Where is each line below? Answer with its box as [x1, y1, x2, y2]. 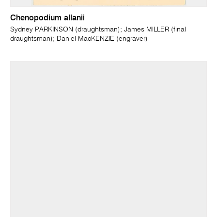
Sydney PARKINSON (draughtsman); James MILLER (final [10, 26, 186, 33]
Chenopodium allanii [10, 15, 85, 23]
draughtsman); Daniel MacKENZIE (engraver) [10, 35, 148, 43]
